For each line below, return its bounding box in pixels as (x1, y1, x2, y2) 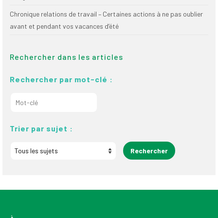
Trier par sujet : (10, 123, 73, 133)
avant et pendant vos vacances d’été (10, 21, 119, 30)
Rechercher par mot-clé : (10, 74, 113, 84)
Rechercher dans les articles (10, 52, 123, 61)
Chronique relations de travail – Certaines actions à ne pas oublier (10, 9, 203, 18)
